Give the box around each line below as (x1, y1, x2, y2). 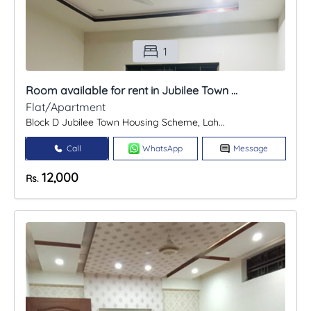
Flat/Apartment (26, 100, 106, 115)
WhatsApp (142, 143, 183, 154)
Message (233, 143, 269, 154)
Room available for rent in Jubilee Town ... (26, 83, 237, 98)
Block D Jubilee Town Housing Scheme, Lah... (26, 116, 225, 129)
